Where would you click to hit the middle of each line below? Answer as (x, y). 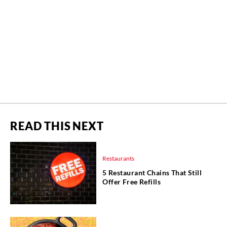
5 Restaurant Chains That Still (152, 173)
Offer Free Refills (132, 182)
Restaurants (118, 159)
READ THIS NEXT (57, 126)
